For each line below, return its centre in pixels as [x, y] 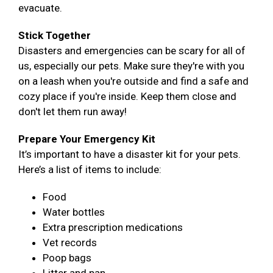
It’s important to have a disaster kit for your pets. [129, 154]
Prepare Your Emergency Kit [87, 139]
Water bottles [74, 212]
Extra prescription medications [113, 228]
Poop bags [67, 258]
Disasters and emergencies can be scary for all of [132, 51]
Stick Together [55, 36]
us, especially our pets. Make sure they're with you [131, 66]
